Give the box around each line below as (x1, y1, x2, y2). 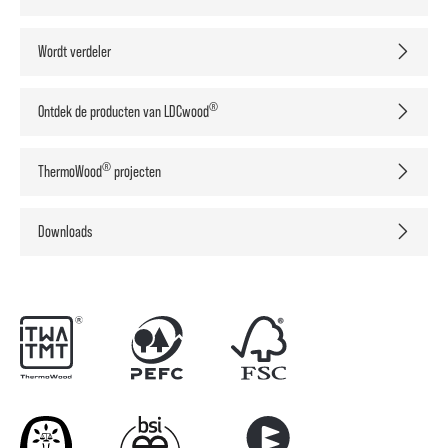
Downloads (38, 221, 92, 241)
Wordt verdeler (38, 41, 111, 61)
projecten (111, 161, 161, 181)
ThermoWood (38, 161, 102, 181)
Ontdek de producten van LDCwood (38, 101, 209, 121)
